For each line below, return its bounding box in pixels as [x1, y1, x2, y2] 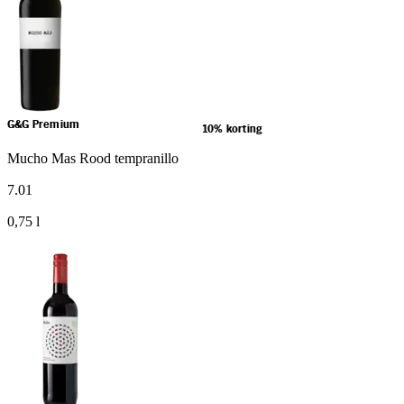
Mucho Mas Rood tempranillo [7, 151, 179, 167]
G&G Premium [7, 120, 80, 131]
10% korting [202, 124, 262, 135]
